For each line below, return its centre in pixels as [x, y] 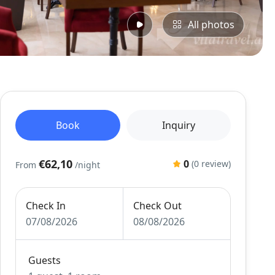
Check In [46, 206]
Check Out [157, 206]
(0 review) [211, 164]
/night [88, 165]
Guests [45, 260]
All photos [211, 25]
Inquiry [178, 125]
